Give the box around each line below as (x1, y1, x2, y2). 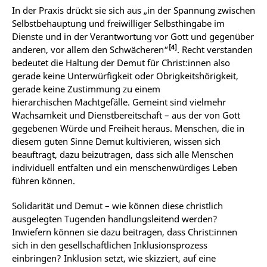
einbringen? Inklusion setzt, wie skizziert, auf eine (12, 252, 216, 264)
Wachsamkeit (12, 108, 67, 121)
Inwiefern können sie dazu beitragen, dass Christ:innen (12, 225, 237, 238)
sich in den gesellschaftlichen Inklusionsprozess (12, 238, 207, 251)
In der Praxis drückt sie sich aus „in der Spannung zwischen (12, 4, 255, 16)
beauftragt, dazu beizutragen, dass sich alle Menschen (12, 148, 234, 160)
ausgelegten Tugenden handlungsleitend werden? (12, 212, 218, 225)
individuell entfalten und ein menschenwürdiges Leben (12, 161, 237, 173)
